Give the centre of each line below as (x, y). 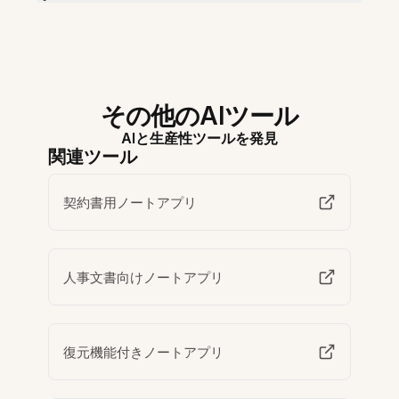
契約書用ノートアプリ (130, 202)
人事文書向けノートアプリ (144, 277)
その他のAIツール (199, 116)
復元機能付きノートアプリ (144, 352)
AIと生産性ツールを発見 (199, 138)
